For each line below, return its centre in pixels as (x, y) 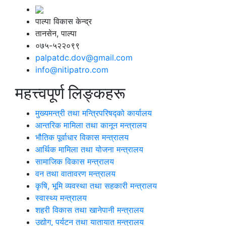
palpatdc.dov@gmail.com (84, 57)
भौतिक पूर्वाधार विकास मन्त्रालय (82, 137)
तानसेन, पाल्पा (56, 33)
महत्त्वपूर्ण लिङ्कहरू (70, 93)
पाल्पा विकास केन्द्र (64, 21)
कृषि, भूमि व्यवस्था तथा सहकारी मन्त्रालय (96, 185)
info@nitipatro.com (72, 69)
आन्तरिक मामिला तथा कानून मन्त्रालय (91, 125)
